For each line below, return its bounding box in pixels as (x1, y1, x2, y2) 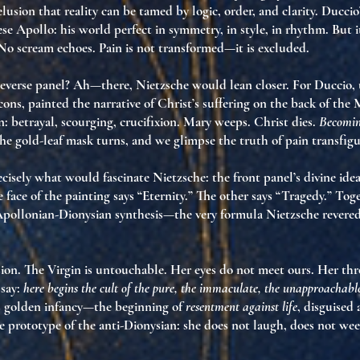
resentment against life (186, 298, 297, 315)
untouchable (96, 261, 164, 278)
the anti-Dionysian (78, 317, 177, 333)
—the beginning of (83, 298, 186, 315)
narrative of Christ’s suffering (93, 95, 250, 112)
